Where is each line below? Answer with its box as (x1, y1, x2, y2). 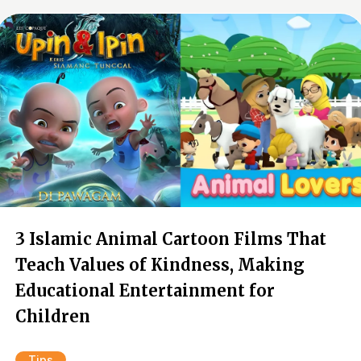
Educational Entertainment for (15, 280, 275, 301)
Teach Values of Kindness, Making (15, 255, 305, 275)
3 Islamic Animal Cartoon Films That (15, 229, 326, 249)
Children (15, 306, 90, 326)
